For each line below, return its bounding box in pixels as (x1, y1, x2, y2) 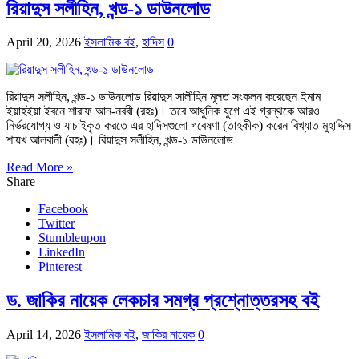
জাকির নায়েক (142, 328, 195, 342)
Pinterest (38, 260, 82, 274)
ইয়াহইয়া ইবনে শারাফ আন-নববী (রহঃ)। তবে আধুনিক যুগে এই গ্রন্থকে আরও (6, 104, 320, 119)
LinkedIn (38, 245, 85, 260)
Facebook (38, 202, 88, 216)
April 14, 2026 (6, 328, 81, 342)
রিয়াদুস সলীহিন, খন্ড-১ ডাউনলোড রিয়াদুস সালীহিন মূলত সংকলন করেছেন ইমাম (6, 90, 321, 104)
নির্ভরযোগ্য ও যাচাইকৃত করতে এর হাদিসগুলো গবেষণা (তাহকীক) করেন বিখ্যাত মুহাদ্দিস (6, 119, 351, 133)
